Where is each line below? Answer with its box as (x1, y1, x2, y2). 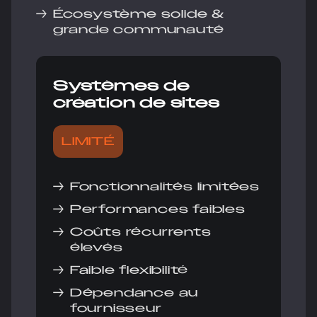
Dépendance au (69, 285, 199, 301)
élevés (69, 240, 123, 255)
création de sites (53, 93, 220, 113)
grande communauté (52, 22, 224, 38)
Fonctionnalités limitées (69, 179, 260, 195)
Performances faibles (69, 202, 246, 217)
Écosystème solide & (52, 6, 225, 22)
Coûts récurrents (69, 224, 212, 240)
